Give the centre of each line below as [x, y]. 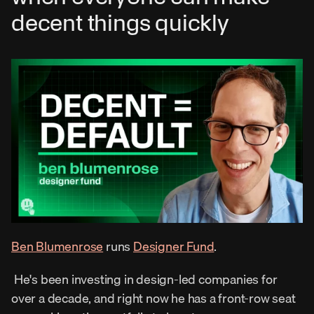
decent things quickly [120, 23]
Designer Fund [174, 246]
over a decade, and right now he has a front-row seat [153, 298]
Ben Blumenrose [57, 246]
